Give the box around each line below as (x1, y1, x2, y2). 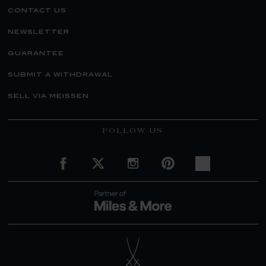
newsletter (8, 28, 69, 36)
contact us (8, 7, 66, 14)
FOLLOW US (103, 127, 163, 135)
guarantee (8, 50, 64, 57)
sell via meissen (8, 93, 89, 100)
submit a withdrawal (8, 71, 113, 78)
